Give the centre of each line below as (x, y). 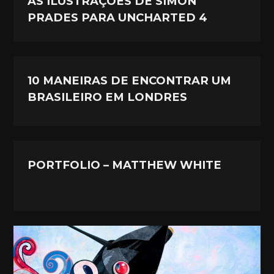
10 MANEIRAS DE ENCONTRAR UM (130, 81)
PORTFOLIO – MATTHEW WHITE (125, 165)
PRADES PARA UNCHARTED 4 (118, 17)
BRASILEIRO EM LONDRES (108, 97)
